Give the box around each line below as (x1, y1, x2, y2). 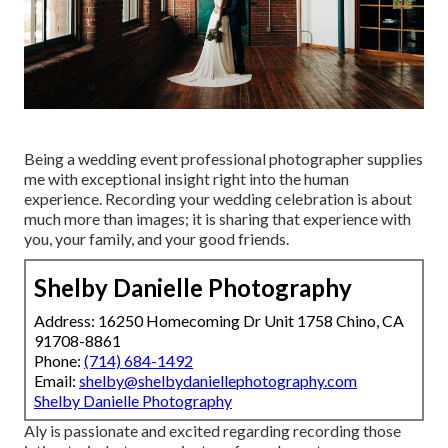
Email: (34, 370, 79, 390)
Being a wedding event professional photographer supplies (24, 148, 423, 168)
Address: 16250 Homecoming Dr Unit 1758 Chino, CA (34, 310, 404, 330)
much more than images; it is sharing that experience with (24, 208, 411, 228)
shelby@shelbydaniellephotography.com (79, 370, 357, 390)
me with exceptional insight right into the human (24, 168, 349, 188)
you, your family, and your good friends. (24, 228, 289, 248)
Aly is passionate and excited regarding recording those (24, 420, 401, 440)
